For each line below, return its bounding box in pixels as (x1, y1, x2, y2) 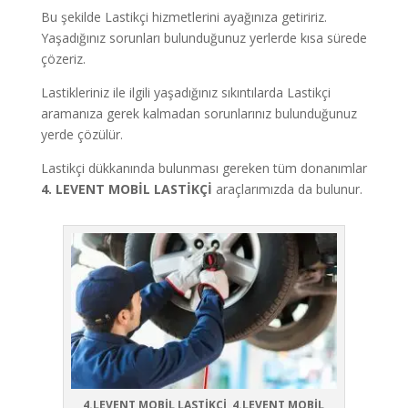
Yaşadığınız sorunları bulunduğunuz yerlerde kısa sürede (40, 29, 367, 47)
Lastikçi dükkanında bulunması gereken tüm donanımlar (40, 159, 367, 178)
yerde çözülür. (40, 126, 123, 144)
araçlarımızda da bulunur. (211, 180, 362, 199)
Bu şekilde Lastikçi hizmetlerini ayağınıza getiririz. (40, 8, 327, 26)
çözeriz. (40, 50, 86, 68)
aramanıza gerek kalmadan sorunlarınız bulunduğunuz (40, 105, 357, 123)
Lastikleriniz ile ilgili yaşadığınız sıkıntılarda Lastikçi (40, 84, 331, 102)
